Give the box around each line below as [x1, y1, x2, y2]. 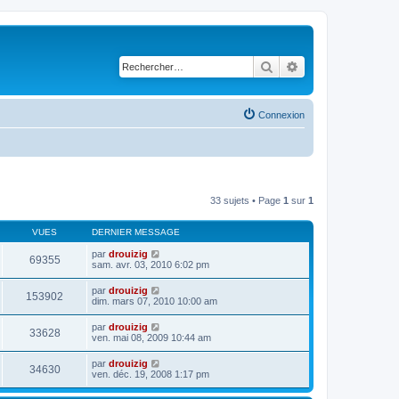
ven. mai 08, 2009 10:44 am [92, 331, 211, 343]
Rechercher [273, 58, 335, 74]
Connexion [258, 109, 305, 120]
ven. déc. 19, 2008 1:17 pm [92, 368, 209, 379]
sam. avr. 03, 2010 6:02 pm [92, 258, 209, 270]
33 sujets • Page [210, 194, 283, 206]
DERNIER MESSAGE [92, 226, 180, 237]
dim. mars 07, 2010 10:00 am [92, 295, 217, 306]
